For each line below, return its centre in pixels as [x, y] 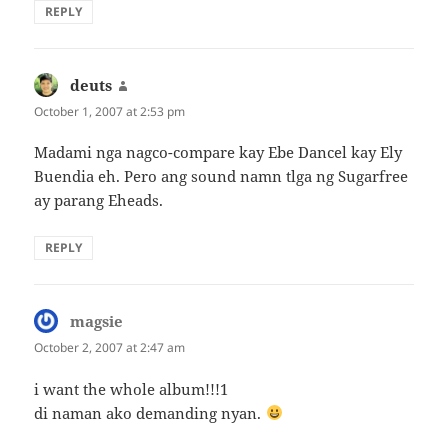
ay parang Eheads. [99, 200]
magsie [97, 321]
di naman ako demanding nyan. [150, 412]
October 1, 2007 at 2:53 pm [110, 112]
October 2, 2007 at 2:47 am [110, 348]
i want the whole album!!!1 [131, 388]
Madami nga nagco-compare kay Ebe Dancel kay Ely [218, 152]
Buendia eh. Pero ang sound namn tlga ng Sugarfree [221, 176]
